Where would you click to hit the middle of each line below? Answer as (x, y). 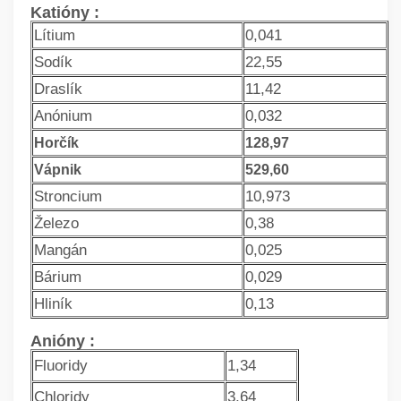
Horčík (56, 143)
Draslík (58, 90)
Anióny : (63, 341)
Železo (56, 224)
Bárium (58, 277)
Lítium (55, 36)
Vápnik (58, 170)
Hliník (53, 304)
